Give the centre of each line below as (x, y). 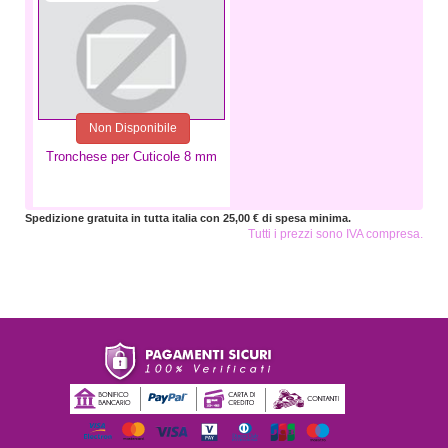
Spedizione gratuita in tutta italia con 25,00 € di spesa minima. (188, 218)
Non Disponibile (133, 128)
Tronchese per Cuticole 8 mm (131, 157)
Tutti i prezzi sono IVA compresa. (335, 234)
